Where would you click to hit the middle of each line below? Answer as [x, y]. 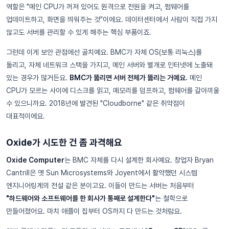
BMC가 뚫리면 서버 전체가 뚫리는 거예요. [129, 78]
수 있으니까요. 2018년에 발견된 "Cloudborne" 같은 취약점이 [96, 103]
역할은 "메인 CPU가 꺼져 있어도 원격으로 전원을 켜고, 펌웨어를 [98, 7]
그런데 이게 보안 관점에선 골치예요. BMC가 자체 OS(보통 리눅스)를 [104, 52]
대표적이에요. [26, 116]
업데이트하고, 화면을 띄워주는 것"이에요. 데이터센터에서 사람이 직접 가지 [112, 19]
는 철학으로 [171, 198]
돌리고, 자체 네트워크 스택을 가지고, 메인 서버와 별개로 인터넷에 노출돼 [109, 65]
